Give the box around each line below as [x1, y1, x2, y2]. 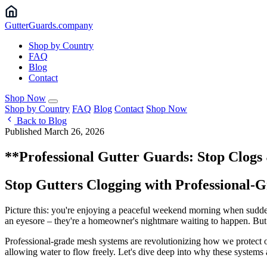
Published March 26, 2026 [5, 126, 104, 136]
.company [56, 20, 93, 30]
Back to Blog [14, 116, 67, 126]
